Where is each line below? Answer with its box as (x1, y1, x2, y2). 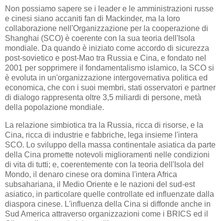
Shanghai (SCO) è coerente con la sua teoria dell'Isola (5, 34, 195, 42)
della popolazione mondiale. (5, 103, 104, 111)
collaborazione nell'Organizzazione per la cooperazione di (5, 24, 208, 33)
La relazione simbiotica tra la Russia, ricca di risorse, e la (5, 120, 203, 129)
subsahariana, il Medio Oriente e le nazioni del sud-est (5, 180, 195, 188)
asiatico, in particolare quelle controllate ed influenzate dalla (5, 189, 214, 198)
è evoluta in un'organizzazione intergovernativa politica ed (5, 73, 208, 82)
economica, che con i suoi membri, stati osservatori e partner (5, 83, 216, 92)
